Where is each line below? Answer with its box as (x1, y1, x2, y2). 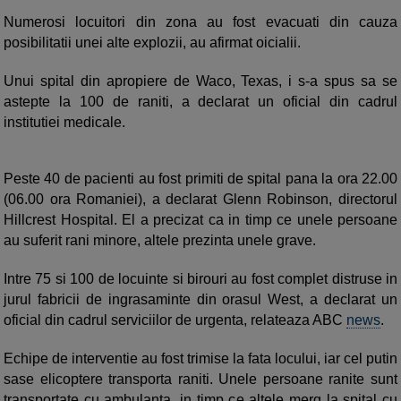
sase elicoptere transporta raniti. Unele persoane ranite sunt (4, 371, 397, 387)
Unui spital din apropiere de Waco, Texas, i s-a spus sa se (4, 73, 397, 89)
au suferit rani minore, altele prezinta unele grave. (4, 232, 316, 248)
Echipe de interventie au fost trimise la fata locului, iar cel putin (4, 350, 397, 366)
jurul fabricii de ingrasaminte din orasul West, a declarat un (4, 291, 397, 307)
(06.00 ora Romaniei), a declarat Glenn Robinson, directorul (4, 191, 397, 207)
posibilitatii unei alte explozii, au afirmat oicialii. (4, 34, 301, 50)
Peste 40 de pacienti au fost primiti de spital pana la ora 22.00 (4, 170, 397, 186)
